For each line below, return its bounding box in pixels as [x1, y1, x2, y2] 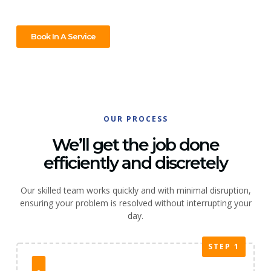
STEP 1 [208, 241, 240, 252]
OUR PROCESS [103, 113, 168, 124]
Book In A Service [31, 31, 96, 41]
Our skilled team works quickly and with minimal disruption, [20, 184, 251, 196]
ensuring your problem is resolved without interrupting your [19, 197, 252, 209]
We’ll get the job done [52, 134, 219, 155]
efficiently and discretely [44, 152, 227, 173]
